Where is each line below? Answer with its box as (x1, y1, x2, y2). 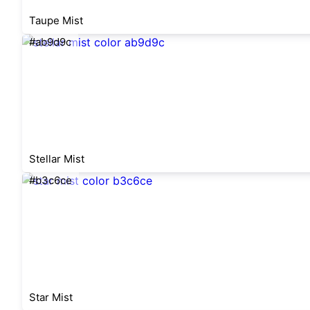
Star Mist (29, 291, 73, 304)
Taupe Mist (29, 14, 83, 27)
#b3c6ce (29, 174, 72, 187)
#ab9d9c (29, 35, 71, 48)
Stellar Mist (29, 152, 84, 165)
